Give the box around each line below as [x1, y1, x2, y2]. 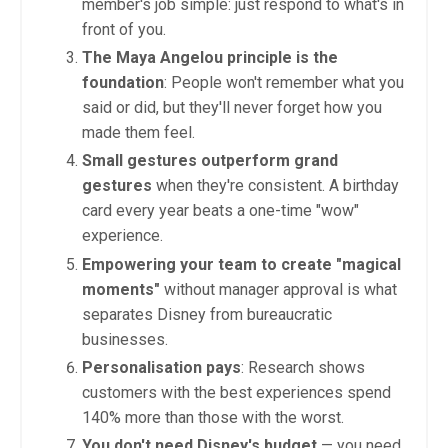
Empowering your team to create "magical [82, 254, 401, 274]
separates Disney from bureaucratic [82, 304, 332, 324]
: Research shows [241, 357, 365, 377]
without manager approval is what [160, 279, 397, 299]
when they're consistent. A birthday [152, 176, 399, 196]
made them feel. [82, 123, 195, 143]
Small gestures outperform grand [82, 151, 338, 171]
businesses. [82, 329, 168, 349]
